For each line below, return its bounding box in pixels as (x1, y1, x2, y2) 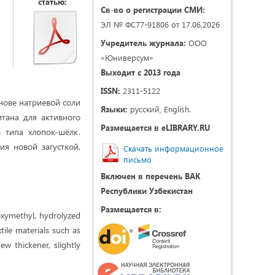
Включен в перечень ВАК (101, 171, 200, 181)
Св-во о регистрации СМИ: (101, 4, 205, 15)
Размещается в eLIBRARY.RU (101, 122, 210, 133)
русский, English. (128, 104, 191, 114)
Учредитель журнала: (101, 37, 186, 48)
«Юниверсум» (101, 52, 153, 63)
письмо (123, 154, 152, 165)
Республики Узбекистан (101, 185, 193, 196)
